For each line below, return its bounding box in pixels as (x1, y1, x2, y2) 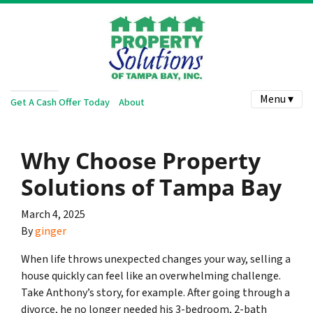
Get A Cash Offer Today (10, 94, 110, 110)
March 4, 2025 (21, 207, 85, 222)
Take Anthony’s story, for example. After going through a (21, 285, 290, 300)
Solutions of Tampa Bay (21, 172, 282, 202)
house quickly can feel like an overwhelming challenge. (21, 268, 281, 284)
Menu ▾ (260, 92, 293, 107)
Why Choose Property (21, 145, 261, 175)
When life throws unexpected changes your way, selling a (21, 252, 291, 267)
